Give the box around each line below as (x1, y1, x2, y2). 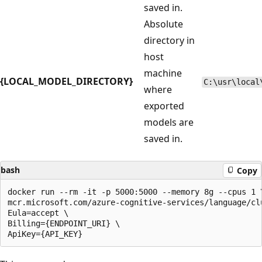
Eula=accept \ (8, 208, 68, 218)
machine (144, 67, 182, 80)
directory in (144, 34, 195, 47)
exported (144, 99, 184, 113)
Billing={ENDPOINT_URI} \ (8, 219, 120, 229)
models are (144, 116, 194, 129)
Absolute (144, 18, 183, 31)
